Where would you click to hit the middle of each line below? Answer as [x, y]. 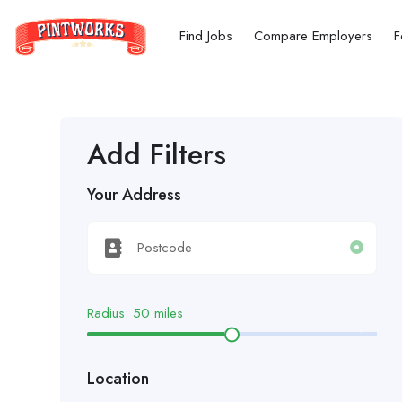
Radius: [110, 313]
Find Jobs [206, 36]
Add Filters [157, 154]
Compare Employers [313, 36]
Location [118, 379]
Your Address [134, 195]
